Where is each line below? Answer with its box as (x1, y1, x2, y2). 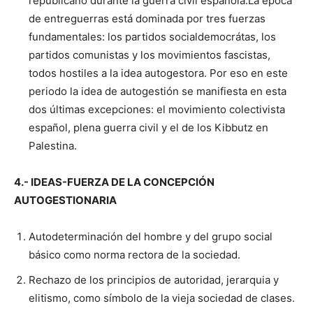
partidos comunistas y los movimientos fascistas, (29, 48, 270, 61)
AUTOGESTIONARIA (14, 193, 117, 207)
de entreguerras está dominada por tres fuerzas (29, 11, 265, 25)
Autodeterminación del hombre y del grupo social (29, 229, 272, 243)
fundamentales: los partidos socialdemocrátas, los (29, 29, 276, 43)
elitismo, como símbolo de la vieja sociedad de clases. (29, 291, 295, 305)
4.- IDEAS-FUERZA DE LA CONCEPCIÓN (14, 175, 214, 189)
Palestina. (29, 138, 77, 152)
